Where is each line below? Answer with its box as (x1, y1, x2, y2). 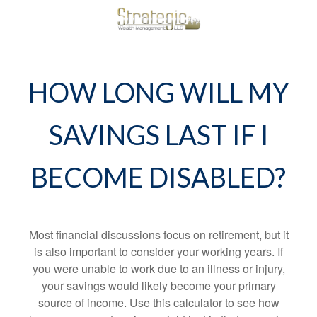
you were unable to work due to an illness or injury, (32, 260, 285, 277)
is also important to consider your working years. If (34, 243, 283, 260)
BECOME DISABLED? (31, 161, 286, 193)
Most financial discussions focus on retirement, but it (28, 226, 289, 243)
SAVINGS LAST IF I (48, 118, 269, 151)
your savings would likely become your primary (41, 277, 276, 294)
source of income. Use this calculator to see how (38, 294, 279, 311)
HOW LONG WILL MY (28, 76, 289, 108)
